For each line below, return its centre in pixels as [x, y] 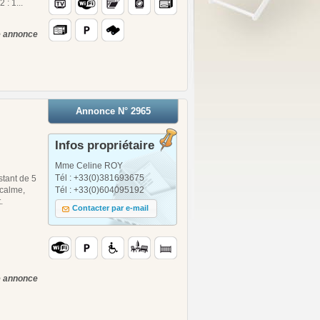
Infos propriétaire [105, 145]
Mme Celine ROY [89, 165]
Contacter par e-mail [111, 208]
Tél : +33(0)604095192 [100, 190]
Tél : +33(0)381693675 [100, 177]
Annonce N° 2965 [113, 111]
